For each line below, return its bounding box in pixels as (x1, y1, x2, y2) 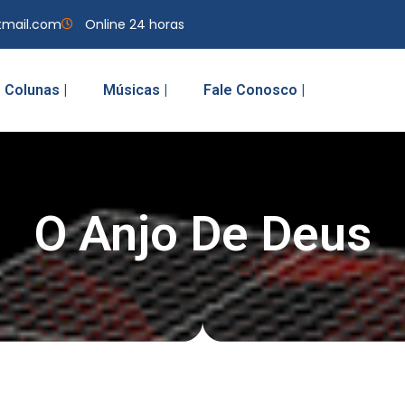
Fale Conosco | (203, 80, 305, 99)
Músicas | (103, 80, 167, 99)
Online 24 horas (84, 14, 184, 33)
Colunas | (5, 80, 67, 99)
